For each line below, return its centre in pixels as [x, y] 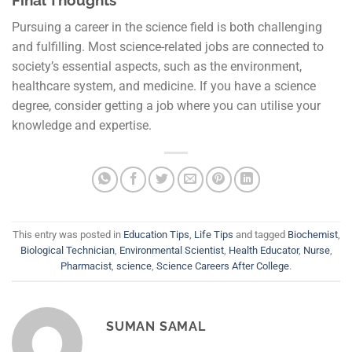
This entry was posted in [68, 235]
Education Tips [156, 235]
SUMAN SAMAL [156, 327]
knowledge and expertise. [85, 126]
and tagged [260, 235]
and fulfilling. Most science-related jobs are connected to [168, 47]
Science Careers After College [223, 266]
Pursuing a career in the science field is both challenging [167, 27]
